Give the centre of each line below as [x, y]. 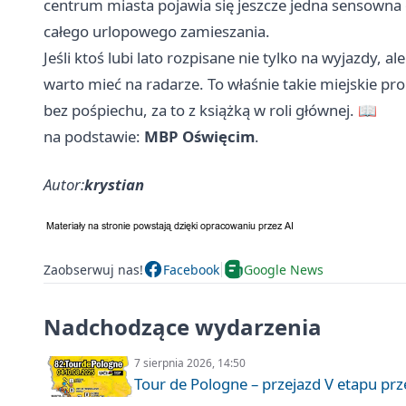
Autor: [64, 185]
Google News [284, 269]
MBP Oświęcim [199, 137]
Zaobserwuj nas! [93, 269]
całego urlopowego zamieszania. [157, 32]
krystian [114, 185]
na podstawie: [94, 137]
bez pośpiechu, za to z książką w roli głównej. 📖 [210, 111]
